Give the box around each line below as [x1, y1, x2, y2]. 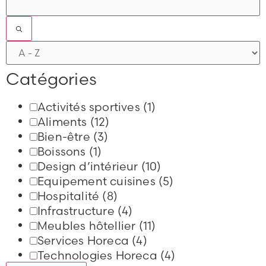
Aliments [37, 114, 90, 129]
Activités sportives [37, 99, 143, 114]
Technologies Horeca [37, 248, 160, 262]
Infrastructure [37, 203, 118, 218]
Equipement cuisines [37, 173, 159, 188]
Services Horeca [37, 233, 132, 248]
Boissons [37, 144, 89, 159]
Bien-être [37, 129, 93, 144]
